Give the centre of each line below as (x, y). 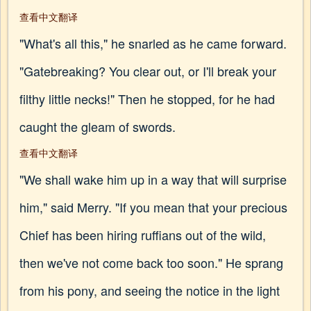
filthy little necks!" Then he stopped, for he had (147, 99)
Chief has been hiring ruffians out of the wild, (143, 235)
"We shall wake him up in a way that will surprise (153, 179)
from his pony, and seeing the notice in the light (150, 290)
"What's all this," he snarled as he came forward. (153, 43)
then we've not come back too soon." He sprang (151, 262)
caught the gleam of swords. (98, 126)
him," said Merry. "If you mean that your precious (153, 207)
